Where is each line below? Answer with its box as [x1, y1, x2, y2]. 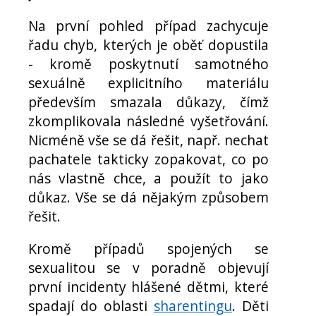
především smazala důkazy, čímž [28, 92, 269, 111]
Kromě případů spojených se [28, 238, 269, 258]
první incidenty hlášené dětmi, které [28, 276, 269, 296]
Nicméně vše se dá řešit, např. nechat [28, 130, 269, 150]
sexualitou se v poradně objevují [28, 257, 269, 277]
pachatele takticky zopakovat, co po [28, 149, 269, 169]
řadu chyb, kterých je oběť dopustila [28, 35, 269, 54]
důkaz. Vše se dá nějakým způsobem [28, 187, 269, 207]
